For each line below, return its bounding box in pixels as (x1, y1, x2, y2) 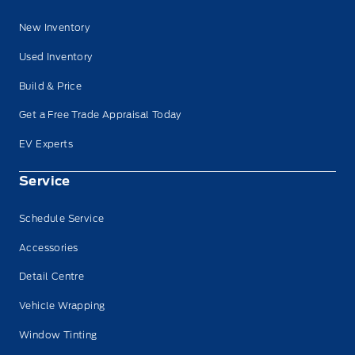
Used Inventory (19, 50, 93, 63)
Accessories (19, 241, 78, 254)
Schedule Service (19, 212, 105, 225)
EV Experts (19, 137, 73, 150)
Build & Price (19, 79, 82, 92)
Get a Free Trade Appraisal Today (19, 109, 181, 121)
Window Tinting (19, 328, 97, 341)
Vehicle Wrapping (19, 300, 105, 312)
